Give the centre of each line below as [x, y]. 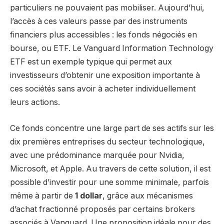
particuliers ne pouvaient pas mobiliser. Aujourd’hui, [107, 8]
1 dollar [89, 195]
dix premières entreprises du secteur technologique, [107, 141]
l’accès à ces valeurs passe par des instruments [99, 21]
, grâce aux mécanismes [148, 195]
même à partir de [42, 195]
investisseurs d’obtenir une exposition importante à [105, 75]
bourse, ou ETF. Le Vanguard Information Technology [112, 48]
